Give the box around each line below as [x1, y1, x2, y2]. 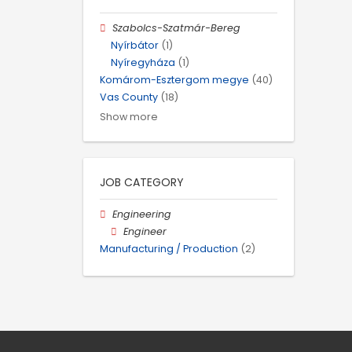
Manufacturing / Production [100, 241, 238, 255]
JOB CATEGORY [100, 174, 184, 190]
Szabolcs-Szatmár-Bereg [112, 20, 241, 35]
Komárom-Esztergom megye [100, 73, 249, 87]
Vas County [100, 90, 158, 104]
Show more [100, 109, 158, 123]
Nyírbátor [111, 38, 159, 52]
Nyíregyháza [111, 56, 175, 70]
